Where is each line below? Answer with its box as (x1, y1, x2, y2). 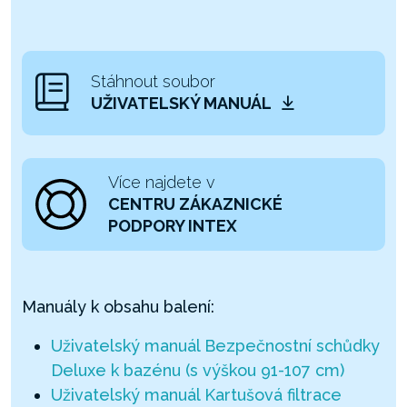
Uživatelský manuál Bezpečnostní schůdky (51, 335, 380, 355)
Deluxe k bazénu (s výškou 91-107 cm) (51, 360, 344, 380)
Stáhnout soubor (91, 72, 215, 92)
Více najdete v (108, 172, 215, 192)
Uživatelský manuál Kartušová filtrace (51, 384, 342, 404)
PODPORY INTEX (108, 215, 237, 235)
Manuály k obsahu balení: (22, 296, 214, 316)
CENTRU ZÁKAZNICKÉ (108, 194, 283, 213)
